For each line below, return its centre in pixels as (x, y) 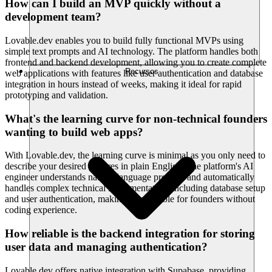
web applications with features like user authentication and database (134, 73)
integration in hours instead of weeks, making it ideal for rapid (123, 84)
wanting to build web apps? (74, 132)
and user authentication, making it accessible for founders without (130, 199)
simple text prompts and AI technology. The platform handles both (131, 52)
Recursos (142, 71)
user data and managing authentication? (106, 247)
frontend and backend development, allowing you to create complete (136, 63)
